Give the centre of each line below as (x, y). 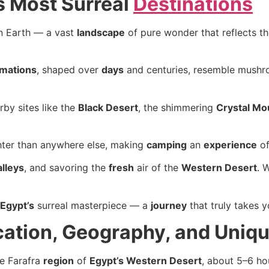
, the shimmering (177, 107)
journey (169, 205)
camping (167, 145)
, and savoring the (66, 168)
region (59, 261)
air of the (158, 168)
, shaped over (69, 70)
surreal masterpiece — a (92, 205)
